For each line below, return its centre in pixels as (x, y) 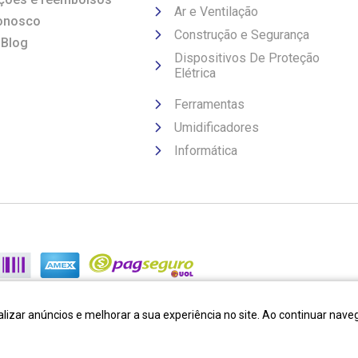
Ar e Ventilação (216, 12)
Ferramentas (209, 104)
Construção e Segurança (242, 35)
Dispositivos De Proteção (247, 58)
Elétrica (195, 73)
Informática (206, 151)
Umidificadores (217, 127)
